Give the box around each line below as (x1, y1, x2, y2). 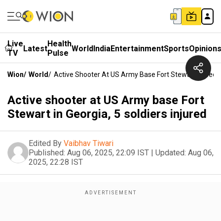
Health (47, 39, 72, 48)
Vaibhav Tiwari (64, 139, 113, 148)
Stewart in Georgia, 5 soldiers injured (7, 107, 207, 121)
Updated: (155, 148, 186, 157)
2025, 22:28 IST (29, 157, 83, 167)
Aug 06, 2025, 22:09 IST (67, 148, 149, 157)
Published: (29, 148, 65, 157)
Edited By (29, 139, 62, 148)
